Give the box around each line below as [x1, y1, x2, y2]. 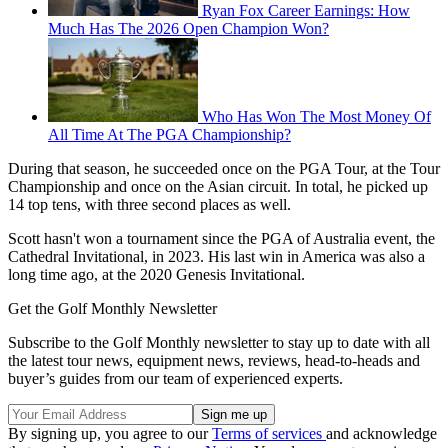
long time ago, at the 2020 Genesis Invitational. [8, 266, 305, 284]
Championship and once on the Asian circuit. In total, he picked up [8, 178, 428, 196]
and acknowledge [326, 425, 437, 443]
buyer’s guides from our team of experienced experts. [8, 370, 343, 388]
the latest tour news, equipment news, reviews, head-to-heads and [8, 352, 420, 370]
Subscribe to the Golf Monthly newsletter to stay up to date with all [8, 334, 430, 352]
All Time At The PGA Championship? [48, 126, 291, 144]
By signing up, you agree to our [8, 425, 212, 443]
